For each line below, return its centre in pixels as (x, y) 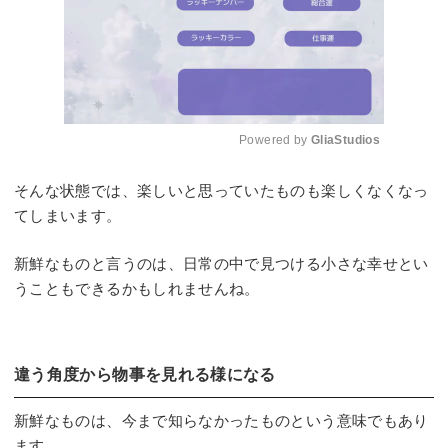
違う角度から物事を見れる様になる (145, 374)
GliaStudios (345, 139)
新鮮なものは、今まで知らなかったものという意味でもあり (221, 420)
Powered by (275, 139)
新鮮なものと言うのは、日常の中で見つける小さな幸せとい (221, 263)
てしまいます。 (68, 215)
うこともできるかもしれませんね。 (137, 288)
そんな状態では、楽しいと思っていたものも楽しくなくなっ (221, 190)
